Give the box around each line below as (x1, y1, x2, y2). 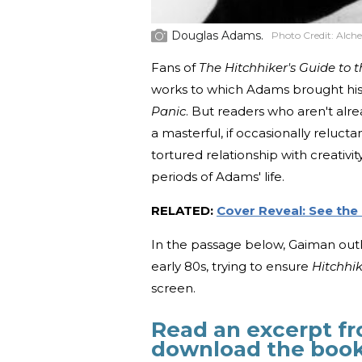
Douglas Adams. (171, 28, 267, 44)
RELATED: (151, 203, 217, 219)
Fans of (151, 60, 199, 76)
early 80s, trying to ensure (151, 259, 312, 275)
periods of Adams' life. (151, 169, 288, 185)
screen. (151, 280, 199, 297)
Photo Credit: (271, 29, 336, 42)
